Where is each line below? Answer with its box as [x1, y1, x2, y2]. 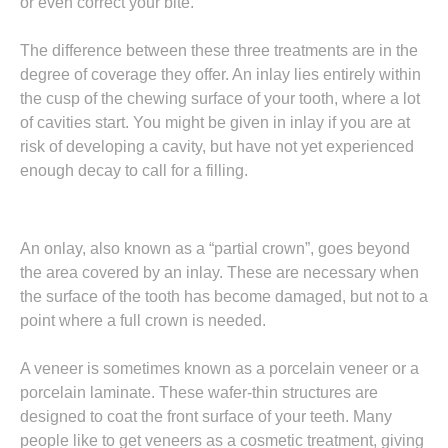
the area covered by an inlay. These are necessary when [20, 264, 419, 281]
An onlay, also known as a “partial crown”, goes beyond [20, 240, 410, 257]
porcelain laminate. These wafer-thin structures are [20, 384, 378, 401]
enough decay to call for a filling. [20, 162, 248, 179]
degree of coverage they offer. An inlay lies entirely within [20, 66, 421, 83]
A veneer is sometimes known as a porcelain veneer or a [20, 360, 419, 377]
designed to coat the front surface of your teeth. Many [20, 408, 392, 425]
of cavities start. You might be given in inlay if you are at [20, 114, 410, 131]
